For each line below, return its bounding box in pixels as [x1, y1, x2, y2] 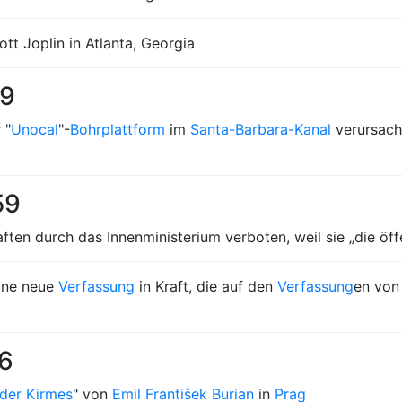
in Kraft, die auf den [135, 277, 277, 295]
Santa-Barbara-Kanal [190, 120, 331, 138]
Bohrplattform [70, 120, 165, 138]
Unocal [11, 120, 58, 138]
